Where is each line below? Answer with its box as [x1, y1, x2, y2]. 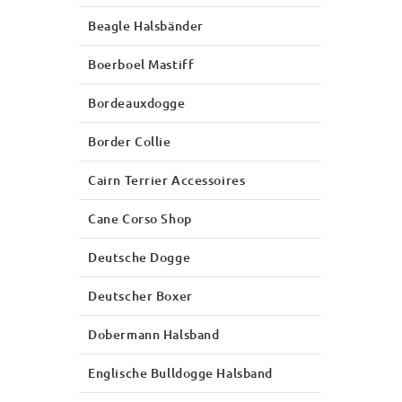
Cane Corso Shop [88, 209, 192, 227]
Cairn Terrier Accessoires [88, 170, 246, 188]
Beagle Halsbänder [88, 16, 204, 34]
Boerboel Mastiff [88, 55, 195, 73]
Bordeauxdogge [88, 93, 186, 111]
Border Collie [88, 132, 171, 150]
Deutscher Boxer [88, 286, 193, 304]
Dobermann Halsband [88, 325, 220, 343]
